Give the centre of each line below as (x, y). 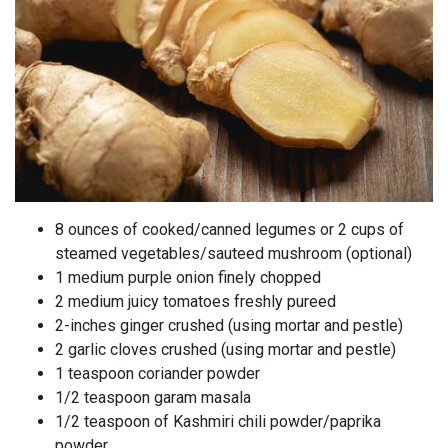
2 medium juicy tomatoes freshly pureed (195, 302)
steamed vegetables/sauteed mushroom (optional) (233, 254)
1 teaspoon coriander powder (157, 374)
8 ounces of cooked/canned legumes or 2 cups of (229, 230)
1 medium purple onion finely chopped (188, 278)
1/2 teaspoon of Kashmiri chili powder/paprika (218, 422)
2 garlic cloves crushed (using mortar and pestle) (225, 350)
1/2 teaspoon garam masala (153, 398)
